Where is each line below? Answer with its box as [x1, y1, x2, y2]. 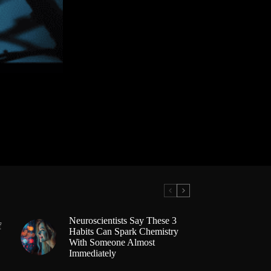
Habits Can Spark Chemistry [68, 226, 178, 237]
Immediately [68, 248, 116, 259]
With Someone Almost [68, 237, 155, 248]
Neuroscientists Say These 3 [68, 215, 177, 226]
